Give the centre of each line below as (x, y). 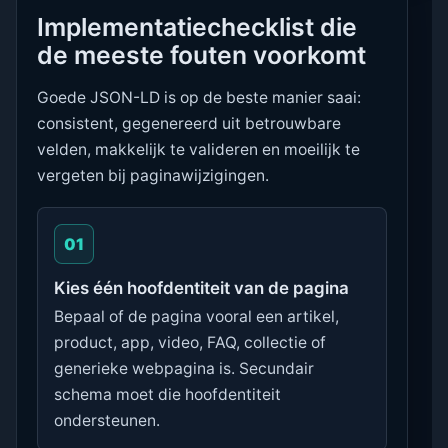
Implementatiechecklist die (197, 26)
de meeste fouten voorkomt (201, 54)
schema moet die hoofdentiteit (167, 395)
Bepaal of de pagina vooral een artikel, (196, 317)
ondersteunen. (107, 421)
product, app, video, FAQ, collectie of (190, 343)
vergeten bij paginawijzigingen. (153, 175)
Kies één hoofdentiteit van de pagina (201, 287)
